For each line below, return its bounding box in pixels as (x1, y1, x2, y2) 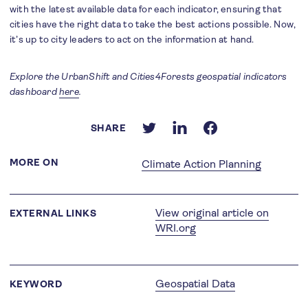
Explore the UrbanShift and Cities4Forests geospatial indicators (10, 71, 287, 82)
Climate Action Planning (142, 157, 261, 171)
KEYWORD (10, 278, 63, 290)
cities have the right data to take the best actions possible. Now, (10, 19, 296, 30)
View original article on (155, 206, 269, 220)
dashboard (10, 86, 59, 98)
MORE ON (10, 157, 59, 168)
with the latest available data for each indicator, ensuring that (10, 3, 282, 15)
